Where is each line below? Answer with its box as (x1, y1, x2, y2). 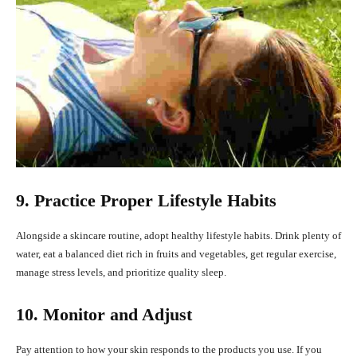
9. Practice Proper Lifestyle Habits (16, 190, 277, 211)
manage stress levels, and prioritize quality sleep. (16, 266, 226, 279)
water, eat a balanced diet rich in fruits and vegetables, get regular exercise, (16, 248, 336, 261)
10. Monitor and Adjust (16, 304, 192, 325)
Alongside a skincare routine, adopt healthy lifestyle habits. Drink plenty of (16, 229, 341, 242)
